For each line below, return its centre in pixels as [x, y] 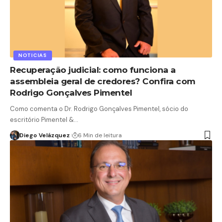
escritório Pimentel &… [44, 119]
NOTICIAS [33, 55]
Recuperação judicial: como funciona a [93, 70]
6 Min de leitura [100, 135]
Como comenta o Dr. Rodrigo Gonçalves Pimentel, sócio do [99, 109]
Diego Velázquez [44, 135]
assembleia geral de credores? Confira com [103, 81]
